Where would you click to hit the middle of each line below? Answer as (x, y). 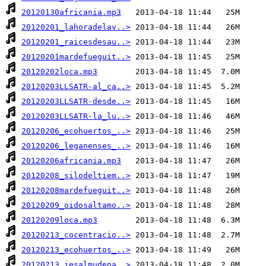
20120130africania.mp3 (71, 12)
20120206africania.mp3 (71, 161)
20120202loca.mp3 (59, 72)
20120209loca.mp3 (59, 220)
